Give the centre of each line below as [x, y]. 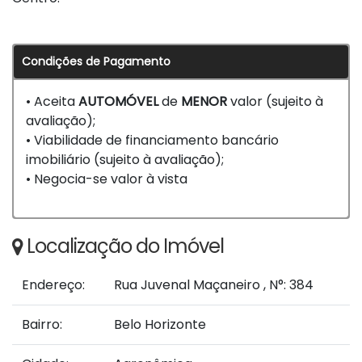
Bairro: [42, 325]
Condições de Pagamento [96, 62]
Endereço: [53, 285]
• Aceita [52, 102]
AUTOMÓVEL [118, 102]
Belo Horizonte [160, 325]
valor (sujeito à [275, 102]
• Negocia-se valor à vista [107, 179]
